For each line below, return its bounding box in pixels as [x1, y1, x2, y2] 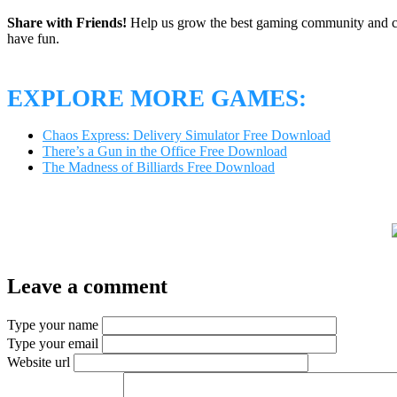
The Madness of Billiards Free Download [43, 160, 275, 175]
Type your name [7, 317, 98, 333]
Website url [7, 354, 70, 370]
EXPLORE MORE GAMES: [7, 85, 307, 113]
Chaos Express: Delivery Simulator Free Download [43, 128, 331, 144]
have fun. [7, 30, 59, 46]
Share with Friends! [7, 14, 127, 30]
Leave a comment [7, 275, 167, 299]
